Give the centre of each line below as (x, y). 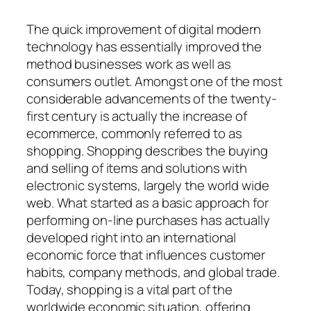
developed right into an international (132, 237)
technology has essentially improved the (144, 46)
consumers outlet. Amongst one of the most (154, 81)
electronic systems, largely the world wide (148, 185)
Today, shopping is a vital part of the (130, 289)
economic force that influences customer (146, 254)
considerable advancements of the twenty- (152, 98)
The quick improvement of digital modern (144, 29)
